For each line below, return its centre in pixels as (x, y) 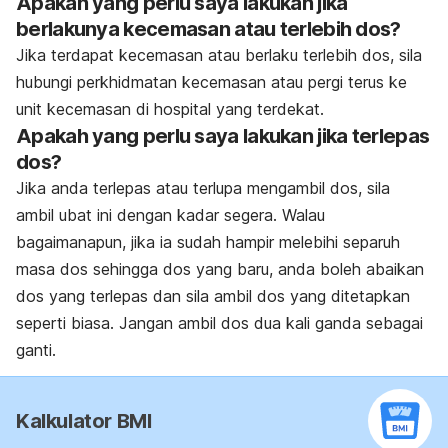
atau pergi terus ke (339, 81)
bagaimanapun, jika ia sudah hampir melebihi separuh (208, 241)
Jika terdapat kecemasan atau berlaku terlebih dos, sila (219, 54)
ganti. (36, 349)
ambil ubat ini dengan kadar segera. (149, 214)
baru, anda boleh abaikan (330, 268)
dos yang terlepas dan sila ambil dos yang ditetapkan (213, 295)
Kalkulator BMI (84, 420)
